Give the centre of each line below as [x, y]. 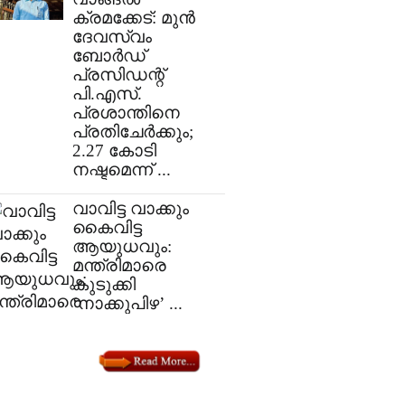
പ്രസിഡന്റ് [118, 75]
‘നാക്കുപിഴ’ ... [127, 304]
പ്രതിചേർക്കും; [133, 132]
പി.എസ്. [107, 94]
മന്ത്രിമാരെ [119, 266]
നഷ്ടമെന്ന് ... [122, 170]
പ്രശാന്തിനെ [126, 113]
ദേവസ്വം [112, 37]
